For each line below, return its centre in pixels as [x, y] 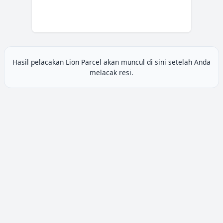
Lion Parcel [84, 62]
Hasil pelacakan [39, 62]
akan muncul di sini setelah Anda [156, 62]
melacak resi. [111, 72]
